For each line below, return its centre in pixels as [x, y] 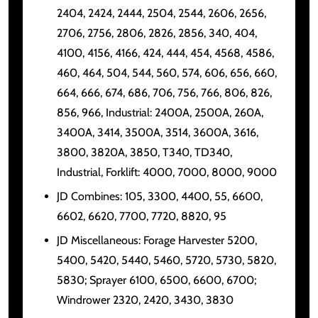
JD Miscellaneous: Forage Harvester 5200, [157, 240]
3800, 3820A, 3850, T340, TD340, [144, 152]
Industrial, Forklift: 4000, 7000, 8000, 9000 [167, 172]
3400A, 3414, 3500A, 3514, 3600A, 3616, [158, 132]
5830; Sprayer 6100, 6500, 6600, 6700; [157, 280]
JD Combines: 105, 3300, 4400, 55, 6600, [160, 196]
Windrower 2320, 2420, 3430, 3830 [145, 300]
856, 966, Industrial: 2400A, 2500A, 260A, [160, 112]
